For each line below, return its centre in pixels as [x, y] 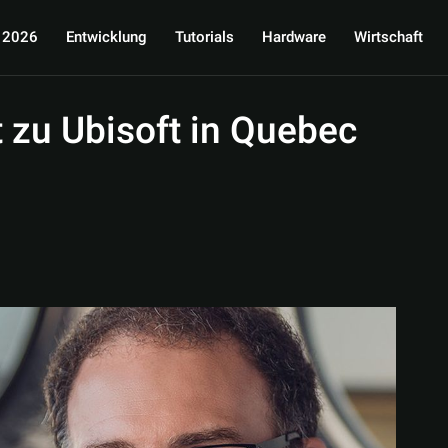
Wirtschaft [388, 37]
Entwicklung [106, 37]
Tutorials [204, 37]
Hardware [293, 37]
